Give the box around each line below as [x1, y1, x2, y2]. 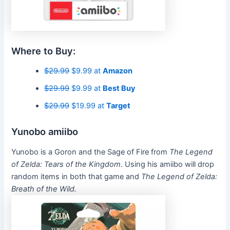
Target [106, 101, 131, 110]
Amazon [103, 66, 133, 75]
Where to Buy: [11, 45, 76, 56]
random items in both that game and [11, 171, 142, 181]
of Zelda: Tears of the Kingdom [11, 159, 121, 169]
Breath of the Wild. [11, 184, 77, 194]
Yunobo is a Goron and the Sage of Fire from [11, 147, 170, 157]
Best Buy [103, 83, 136, 93]
